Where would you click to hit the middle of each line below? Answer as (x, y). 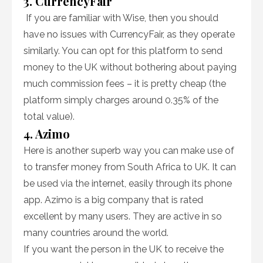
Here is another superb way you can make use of (129, 151)
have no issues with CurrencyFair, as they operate (129, 34)
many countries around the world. (96, 233)
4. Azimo (47, 134)
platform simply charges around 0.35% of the (121, 100)
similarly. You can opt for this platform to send (123, 51)
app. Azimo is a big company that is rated (113, 200)
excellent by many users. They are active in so (123, 216)
